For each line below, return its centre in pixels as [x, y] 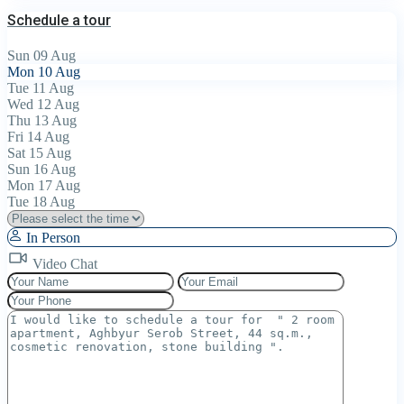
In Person [51, 238]
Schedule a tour [59, 20]
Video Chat [63, 264]
